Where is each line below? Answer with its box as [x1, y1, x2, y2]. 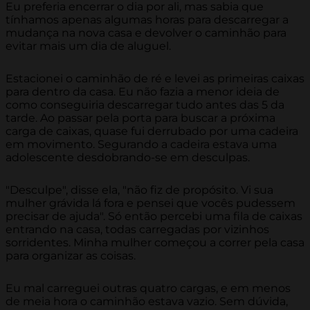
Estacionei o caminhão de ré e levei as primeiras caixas [6, 72, 304, 86]
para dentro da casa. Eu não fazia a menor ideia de [6, 85, 280, 99]
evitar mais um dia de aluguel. [6, 39, 171, 53]
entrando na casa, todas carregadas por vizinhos [6, 223, 269, 237]
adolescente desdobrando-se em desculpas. [6, 151, 250, 165]
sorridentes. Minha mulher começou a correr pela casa [6, 236, 304, 250]
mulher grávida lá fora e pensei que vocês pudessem [6, 197, 295, 210]
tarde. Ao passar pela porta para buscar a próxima [6, 111, 275, 125]
